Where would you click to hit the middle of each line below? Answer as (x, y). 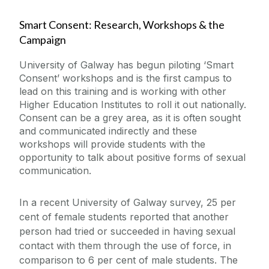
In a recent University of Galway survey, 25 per (128, 203)
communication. (58, 171)
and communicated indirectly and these (108, 131)
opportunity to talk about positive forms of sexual (132, 158)
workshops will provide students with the (112, 144)
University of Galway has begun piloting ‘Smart (126, 65)
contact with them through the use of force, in (125, 246)
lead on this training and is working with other (123, 92)
